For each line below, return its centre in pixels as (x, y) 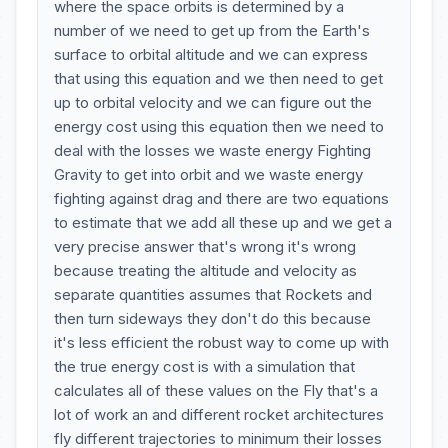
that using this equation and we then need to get (218, 78)
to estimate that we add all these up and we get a (223, 222)
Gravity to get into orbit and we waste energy (208, 174)
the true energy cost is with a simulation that (204, 366)
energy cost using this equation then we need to (219, 126)
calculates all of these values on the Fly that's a (216, 390)
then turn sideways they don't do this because (212, 318)
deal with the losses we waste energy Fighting (212, 150)
